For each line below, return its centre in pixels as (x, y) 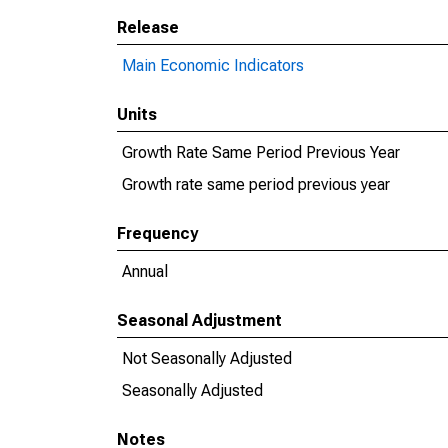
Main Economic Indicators (213, 65)
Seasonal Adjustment (199, 320)
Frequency (157, 233)
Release (148, 27)
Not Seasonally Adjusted (207, 358)
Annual (145, 271)
